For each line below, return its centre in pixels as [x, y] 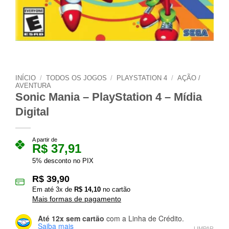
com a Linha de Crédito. [144, 218]
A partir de [45, 140]
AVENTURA [33, 86]
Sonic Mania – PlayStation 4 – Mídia [109, 97]
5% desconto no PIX [63, 161]
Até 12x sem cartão [71, 218]
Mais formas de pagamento [77, 199]
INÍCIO [26, 78]
